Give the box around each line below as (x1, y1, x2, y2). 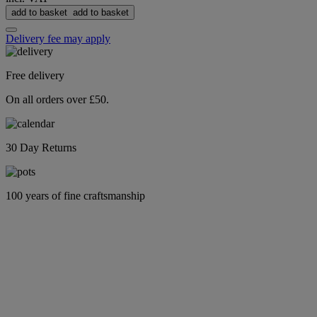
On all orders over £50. (6, 93, 109, 106)
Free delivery (6, 69, 64, 82)
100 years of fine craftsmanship (6, 190, 145, 202)
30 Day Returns (6, 142, 76, 154)
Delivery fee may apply (6, 33, 110, 45)
